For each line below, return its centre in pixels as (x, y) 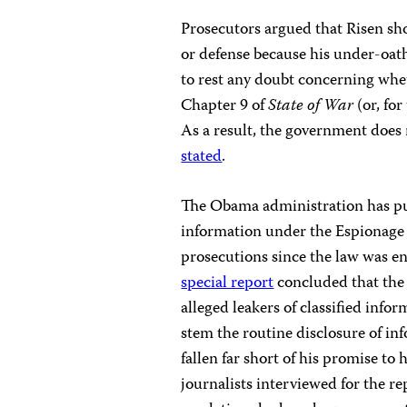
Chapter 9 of (225, 107)
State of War (311, 107)
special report (228, 284)
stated (202, 158)
